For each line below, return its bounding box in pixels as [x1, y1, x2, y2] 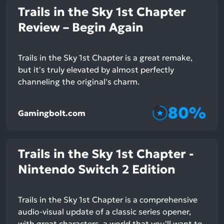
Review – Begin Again [18, 20, 143, 35]
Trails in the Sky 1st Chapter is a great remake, [18, 52, 192, 63]
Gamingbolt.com [18, 107, 85, 118]
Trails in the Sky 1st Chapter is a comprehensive [18, 194, 197, 205]
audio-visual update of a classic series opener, [18, 206, 191, 217]
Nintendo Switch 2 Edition [18, 162, 175, 177]
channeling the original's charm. [18, 76, 139, 87]
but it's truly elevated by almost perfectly [18, 64, 174, 75]
